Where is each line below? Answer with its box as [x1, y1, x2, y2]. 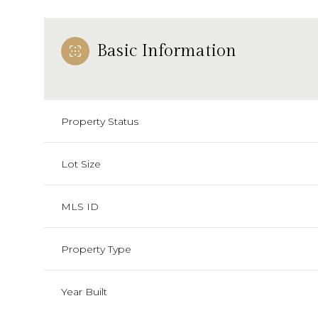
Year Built [61, 285, 107, 298]
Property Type [61, 242, 131, 256]
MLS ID [61, 199, 99, 213]
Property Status [61, 114, 138, 128]
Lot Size [61, 157, 101, 170]
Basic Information [97, 40, 236, 61]
